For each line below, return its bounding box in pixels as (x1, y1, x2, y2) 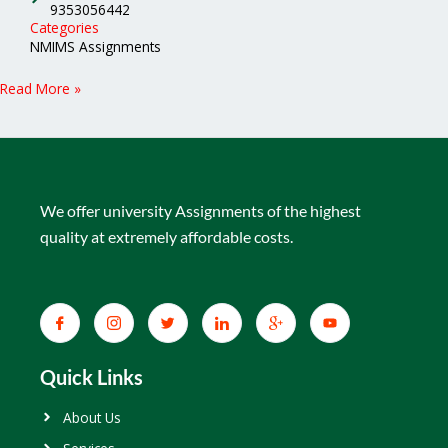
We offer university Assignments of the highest (40, 200, 361, 220)
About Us (62, 407, 121, 427)
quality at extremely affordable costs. (40, 226, 293, 246)
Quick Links (40, 364, 143, 389)
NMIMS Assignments (30, 36, 161, 56)
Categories (30, 17, 99, 37)
